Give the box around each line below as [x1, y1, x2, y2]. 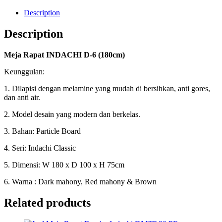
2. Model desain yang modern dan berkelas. [4, 110, 140, 119]
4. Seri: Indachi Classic [4, 144, 76, 153]
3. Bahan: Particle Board [4, 127, 81, 136]
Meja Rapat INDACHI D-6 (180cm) [4, 51, 125, 59]
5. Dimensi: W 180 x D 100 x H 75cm [4, 161, 124, 169]
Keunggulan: [4, 67, 45, 76]
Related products [4, 196, 91, 209]
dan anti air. [4, 93, 40, 102]
